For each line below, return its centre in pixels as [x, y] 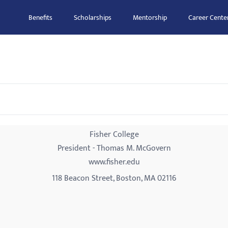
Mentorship [150, 18]
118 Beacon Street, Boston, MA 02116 [114, 178]
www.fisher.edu [114, 162]
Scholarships [93, 18]
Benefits [40, 18]
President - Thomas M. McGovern [114, 148]
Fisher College [114, 135]
